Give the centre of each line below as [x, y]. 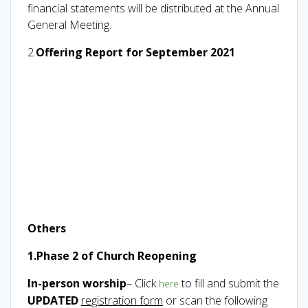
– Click [143, 283]
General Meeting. [69, 24]
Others [47, 228]
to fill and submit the [229, 283]
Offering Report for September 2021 [135, 52]
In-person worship [77, 283]
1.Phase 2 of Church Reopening [113, 255]
